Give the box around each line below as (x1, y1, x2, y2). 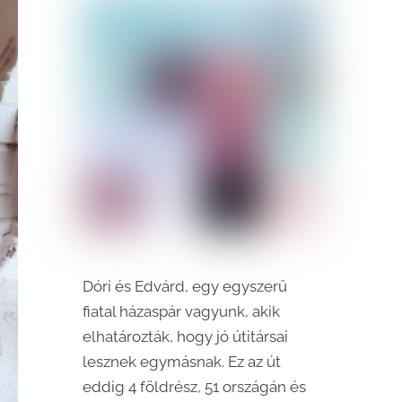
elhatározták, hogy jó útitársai (82, 327, 288, 345)
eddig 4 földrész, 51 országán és (82, 377, 306, 396)
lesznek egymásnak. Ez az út (82, 352, 281, 371)
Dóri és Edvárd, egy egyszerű (82, 276, 287, 295)
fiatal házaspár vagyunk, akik (82, 301, 280, 320)
